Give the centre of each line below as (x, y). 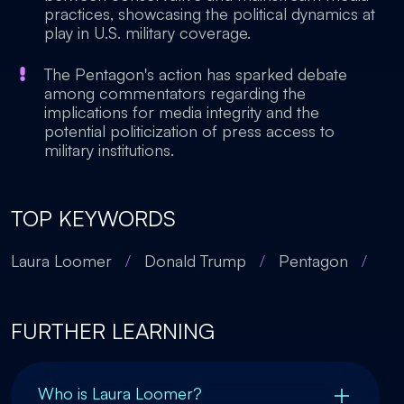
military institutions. (109, 150)
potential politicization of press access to (189, 131)
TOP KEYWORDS (93, 218)
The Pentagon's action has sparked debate (196, 74)
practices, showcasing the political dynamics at (210, 14)
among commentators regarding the (175, 93)
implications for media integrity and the (182, 112)
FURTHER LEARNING (113, 331)
